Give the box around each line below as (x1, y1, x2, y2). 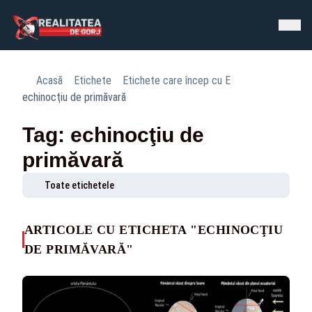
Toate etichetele (45, 180, 114, 191)
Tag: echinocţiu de (22, 123, 204, 146)
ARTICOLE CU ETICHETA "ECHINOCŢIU (24, 223, 283, 237)
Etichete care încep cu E (123, 74, 231, 87)
